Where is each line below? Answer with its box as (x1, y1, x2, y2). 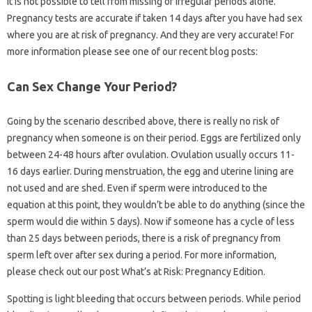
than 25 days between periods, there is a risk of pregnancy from (7, 233, 281, 244)
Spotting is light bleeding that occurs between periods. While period (7, 293, 301, 304)
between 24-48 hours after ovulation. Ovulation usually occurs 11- (7, 149, 295, 160)
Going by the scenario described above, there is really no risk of (7, 116, 279, 127)
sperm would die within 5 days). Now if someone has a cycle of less (7, 216, 295, 227)
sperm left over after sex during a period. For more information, (7, 249, 276, 260)
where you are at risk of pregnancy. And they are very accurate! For (7, 29, 294, 40)
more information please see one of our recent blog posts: (7, 46, 258, 57)
